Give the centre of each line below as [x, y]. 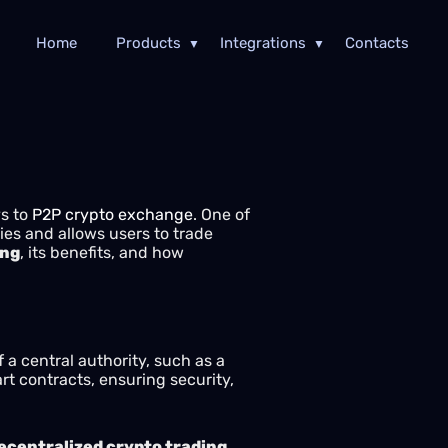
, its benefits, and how [102, 252]
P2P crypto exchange [112, 214]
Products [148, 43]
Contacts [376, 43]
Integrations [262, 43]
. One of [221, 214]
